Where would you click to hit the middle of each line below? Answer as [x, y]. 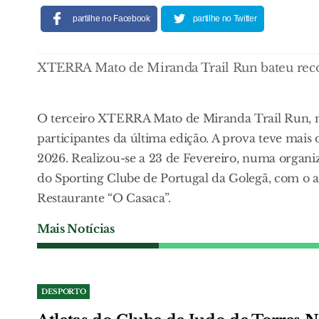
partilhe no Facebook [111, 18]
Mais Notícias [76, 228]
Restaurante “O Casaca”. [104, 198]
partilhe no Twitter [225, 18]
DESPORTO [64, 291]
